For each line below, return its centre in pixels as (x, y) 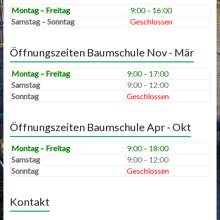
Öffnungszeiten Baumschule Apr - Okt (100, 127)
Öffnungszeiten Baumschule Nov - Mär (102, 53)
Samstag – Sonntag (43, 22)
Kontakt (29, 202)
